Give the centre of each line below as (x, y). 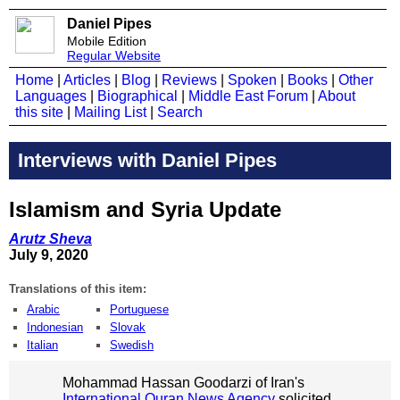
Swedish (132, 345)
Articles (87, 80)
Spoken (252, 80)
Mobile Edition (107, 41)
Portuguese (139, 309)
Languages (51, 96)
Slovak (128, 327)
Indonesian (55, 327)
